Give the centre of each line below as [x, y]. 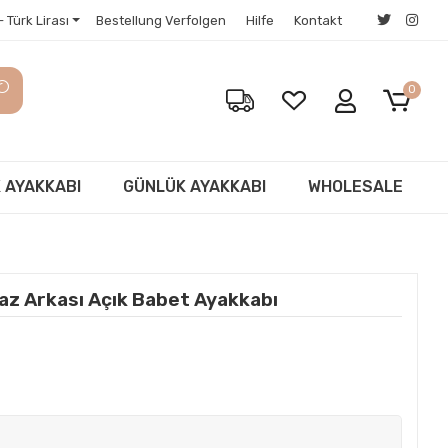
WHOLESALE [355, 186]
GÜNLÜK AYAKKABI [194, 186]
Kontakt [317, 20]
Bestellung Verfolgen [160, 20]
